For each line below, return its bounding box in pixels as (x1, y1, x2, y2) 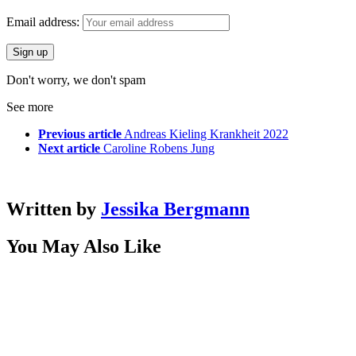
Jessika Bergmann (101, 198, 250, 219)
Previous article (38, 126, 122, 141)
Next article (38, 141, 100, 155)
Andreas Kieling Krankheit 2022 (124, 126, 288, 141)
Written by (6, 198, 101, 219)
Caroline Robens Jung (103, 141, 215, 155)
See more (6, 99, 53, 114)
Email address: (6, 14, 83, 29)
